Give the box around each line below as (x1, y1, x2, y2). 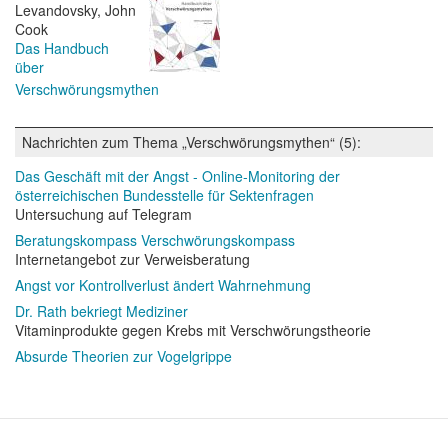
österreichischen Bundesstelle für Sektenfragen (15, 185, 314, 206)
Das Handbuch (15, 38, 109, 59)
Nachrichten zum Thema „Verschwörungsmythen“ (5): (22, 132, 361, 153)
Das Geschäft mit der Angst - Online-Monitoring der (15, 166, 340, 187)
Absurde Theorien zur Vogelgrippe (15, 346, 232, 367)
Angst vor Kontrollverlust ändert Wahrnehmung (15, 275, 311, 296)
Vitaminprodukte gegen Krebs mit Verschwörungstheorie (15, 320, 371, 341)
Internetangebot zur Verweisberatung (15, 249, 250, 270)
